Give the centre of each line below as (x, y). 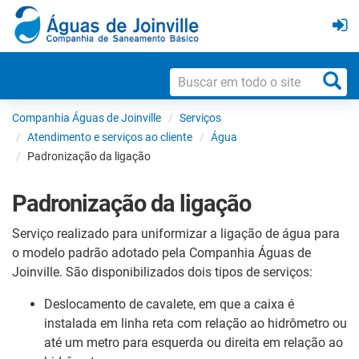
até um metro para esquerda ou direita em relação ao (194, 342)
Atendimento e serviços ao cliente (110, 137)
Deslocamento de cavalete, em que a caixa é (169, 304)
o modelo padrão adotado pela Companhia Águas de (161, 252)
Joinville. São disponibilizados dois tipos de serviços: (162, 272)
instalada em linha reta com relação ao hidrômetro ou (196, 323)
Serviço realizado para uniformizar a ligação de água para (176, 233)
